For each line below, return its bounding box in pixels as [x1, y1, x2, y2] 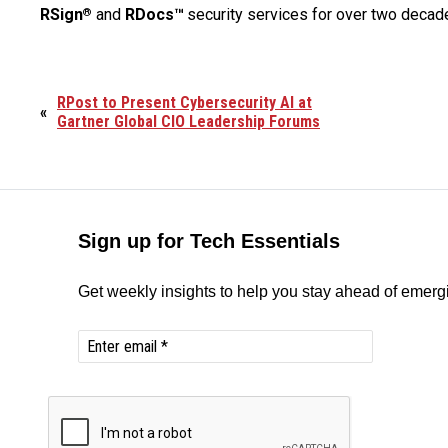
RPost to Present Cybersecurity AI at [57, 93, 312, 112]
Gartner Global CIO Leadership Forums [57, 112, 320, 131]
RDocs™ [125, 5, 184, 24]
